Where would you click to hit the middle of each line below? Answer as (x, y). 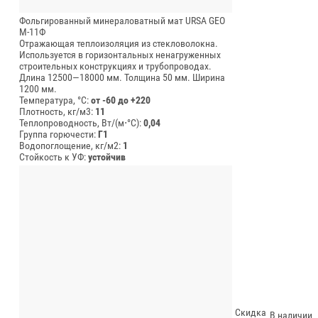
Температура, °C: (55, 100)
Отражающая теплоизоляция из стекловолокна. (119, 43)
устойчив (107, 157)
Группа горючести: (59, 134)
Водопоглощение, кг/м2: (71, 145)
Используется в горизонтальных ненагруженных (120, 54)
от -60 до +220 (121, 100)
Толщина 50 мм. (157, 77)
